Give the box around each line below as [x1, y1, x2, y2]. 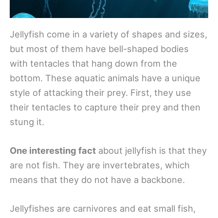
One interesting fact [10, 145, 96, 156]
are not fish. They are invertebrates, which [10, 159, 190, 170]
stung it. [10, 116, 44, 127]
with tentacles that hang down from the [10, 57, 177, 69]
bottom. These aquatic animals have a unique [10, 72, 200, 83]
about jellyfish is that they [96, 145, 207, 156]
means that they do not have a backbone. [10, 174, 185, 185]
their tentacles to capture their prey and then [10, 101, 200, 112]
